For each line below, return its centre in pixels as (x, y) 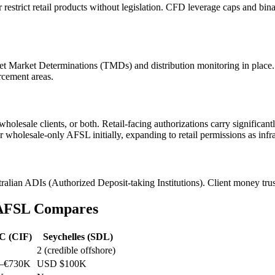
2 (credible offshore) (76, 250)
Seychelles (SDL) (78, 236)
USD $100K (62, 263)
